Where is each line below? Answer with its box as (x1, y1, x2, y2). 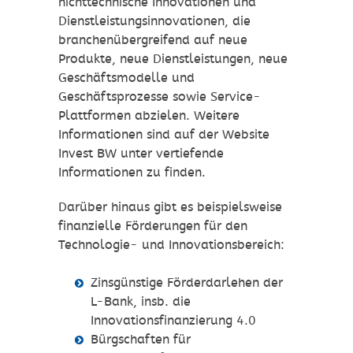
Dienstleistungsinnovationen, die (58, 13, 251, 29)
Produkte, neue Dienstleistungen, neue (58, 51, 288, 67)
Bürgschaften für (90, 332, 191, 347)
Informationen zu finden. (58, 165, 206, 180)
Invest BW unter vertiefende (58, 146, 224, 162)
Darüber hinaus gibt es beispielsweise (58, 199, 282, 215)
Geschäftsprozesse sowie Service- (58, 89, 261, 105)
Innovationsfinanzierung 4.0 (90, 313, 256, 329)
